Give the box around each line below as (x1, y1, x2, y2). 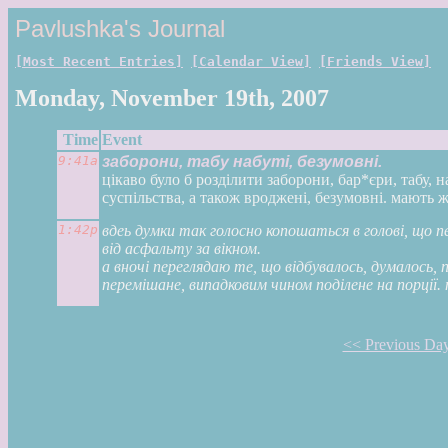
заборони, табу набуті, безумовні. (102, 153, 382, 170)
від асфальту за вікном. (102, 240, 261, 257)
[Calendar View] (191, 54, 311, 69)
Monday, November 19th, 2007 (15, 85, 329, 111)
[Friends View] (319, 54, 431, 69)
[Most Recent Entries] (15, 54, 183, 69)
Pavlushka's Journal (15, 15, 225, 42)
